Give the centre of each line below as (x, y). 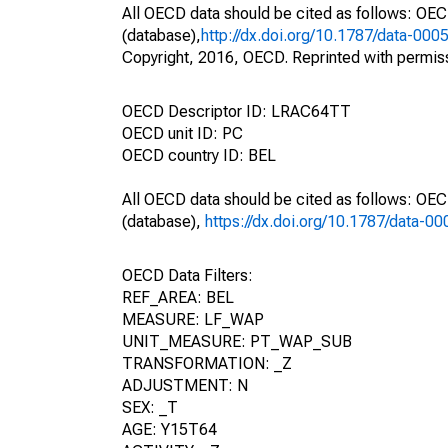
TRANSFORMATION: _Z (207, 363)
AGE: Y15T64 (169, 429)
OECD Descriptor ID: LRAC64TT (236, 111)
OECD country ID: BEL (199, 155)
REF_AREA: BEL (178, 297)
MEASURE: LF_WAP (193, 319)
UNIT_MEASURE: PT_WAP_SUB (237, 341)
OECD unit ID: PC (182, 133)
